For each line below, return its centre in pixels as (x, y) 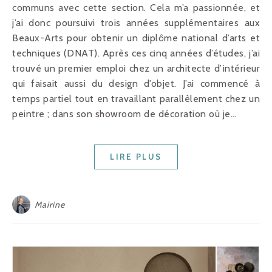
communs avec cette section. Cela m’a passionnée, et (136, 7)
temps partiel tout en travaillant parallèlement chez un (136, 98)
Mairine (50, 204)
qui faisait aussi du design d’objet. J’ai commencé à (136, 83)
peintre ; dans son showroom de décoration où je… (124, 114)
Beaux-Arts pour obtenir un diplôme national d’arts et (136, 38)
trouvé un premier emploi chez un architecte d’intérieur (136, 68)
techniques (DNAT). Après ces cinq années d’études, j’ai (136, 53)
